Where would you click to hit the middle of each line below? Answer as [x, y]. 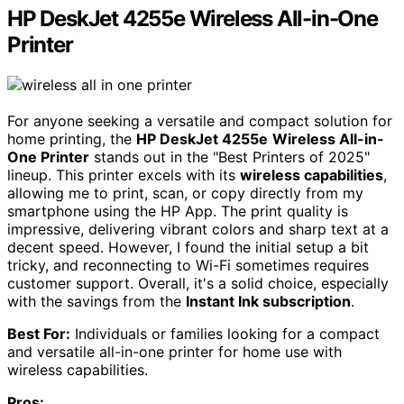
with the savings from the [96, 301]
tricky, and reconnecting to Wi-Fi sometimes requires [188, 265]
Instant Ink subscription [268, 301]
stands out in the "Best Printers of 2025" [230, 156]
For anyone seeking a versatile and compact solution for [200, 120]
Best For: [39, 333]
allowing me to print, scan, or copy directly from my [185, 193]
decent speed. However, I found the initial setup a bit [188, 247]
